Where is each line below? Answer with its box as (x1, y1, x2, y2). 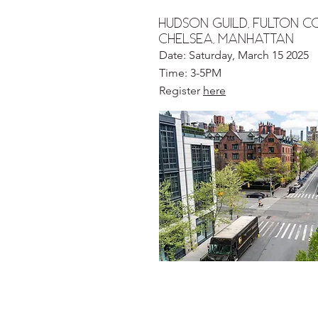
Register (159, 84, 203, 97)
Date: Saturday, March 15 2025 (159, 48, 309, 62)
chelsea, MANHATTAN (159, 31, 295, 46)
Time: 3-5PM (159, 66, 221, 79)
